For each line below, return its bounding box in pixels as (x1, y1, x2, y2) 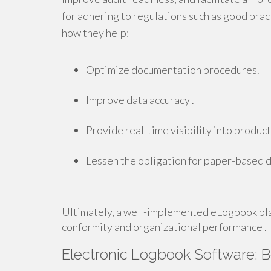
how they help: (62, 26, 129, 39)
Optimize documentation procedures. (86, 63, 260, 76)
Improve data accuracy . (86, 93, 194, 106)
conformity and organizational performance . (62, 220, 267, 233)
